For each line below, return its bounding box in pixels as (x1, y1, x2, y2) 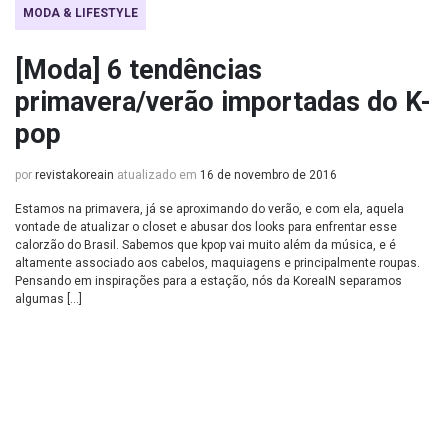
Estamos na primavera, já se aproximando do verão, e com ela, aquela (15, 202, 404, 216)
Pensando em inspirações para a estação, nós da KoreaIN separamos (15, 274, 402, 288)
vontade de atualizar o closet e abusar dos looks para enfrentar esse (15, 220, 397, 234)
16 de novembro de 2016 (200, 168, 337, 182)
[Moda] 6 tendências (15, 54, 262, 86)
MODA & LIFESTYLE (23, 6, 138, 20)
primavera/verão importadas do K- (15, 86, 431, 118)
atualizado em (114, 168, 200, 182)
